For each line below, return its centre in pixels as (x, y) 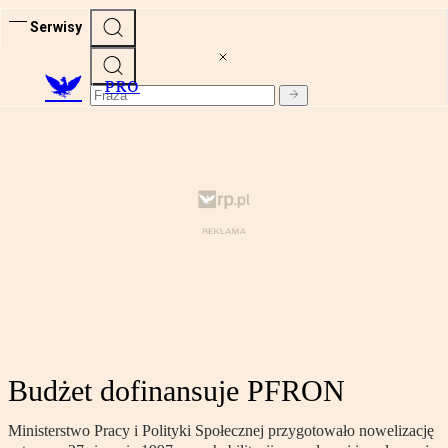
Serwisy (56, 26)
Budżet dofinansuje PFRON (176, 391)
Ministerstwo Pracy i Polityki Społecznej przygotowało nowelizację (221, 431)
